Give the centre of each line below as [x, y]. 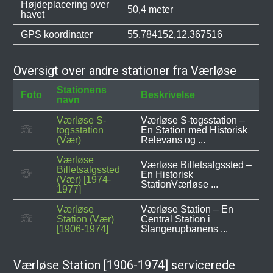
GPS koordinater [57, 34]
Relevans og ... [173, 140]
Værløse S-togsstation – [193, 120]
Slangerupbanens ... [185, 229]
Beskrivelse [168, 95]
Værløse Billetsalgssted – [197, 165]
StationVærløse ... [180, 184]
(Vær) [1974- [84, 179]
